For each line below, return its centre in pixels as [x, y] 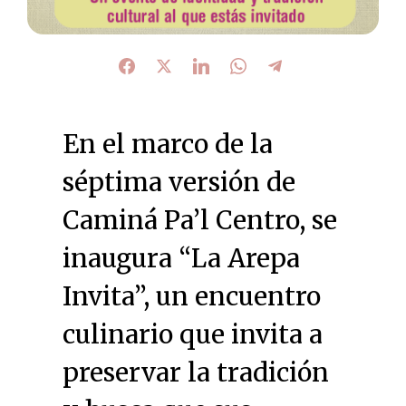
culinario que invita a [192, 334]
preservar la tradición [195, 372]
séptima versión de [179, 182]
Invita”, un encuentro [191, 296]
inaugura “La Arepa [181, 258]
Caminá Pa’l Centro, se [199, 220]
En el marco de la [167, 144]
